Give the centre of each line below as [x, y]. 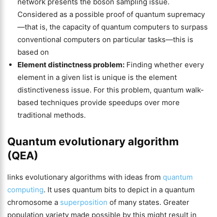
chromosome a [34, 202]
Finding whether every [164, 65]
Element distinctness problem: [71, 65]
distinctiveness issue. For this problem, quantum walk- [111, 90]
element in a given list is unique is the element [97, 77]
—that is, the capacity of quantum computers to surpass [113, 27]
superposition [84, 202]
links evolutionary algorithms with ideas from [85, 177]
